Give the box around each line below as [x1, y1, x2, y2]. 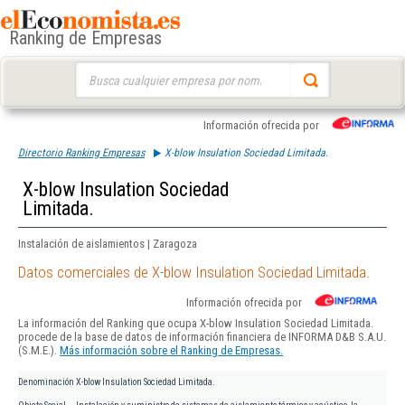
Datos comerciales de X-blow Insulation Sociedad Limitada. [18, 263, 370, 282]
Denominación [18, 377, 74, 388]
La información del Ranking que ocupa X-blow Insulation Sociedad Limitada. [18, 316, 373, 331]
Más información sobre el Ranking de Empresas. [60, 344, 283, 358]
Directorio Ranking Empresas [18, 146, 145, 159]
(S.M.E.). [18, 344, 60, 358]
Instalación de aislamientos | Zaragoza [18, 237, 197, 250]
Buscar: [74, 63, 109, 77]
